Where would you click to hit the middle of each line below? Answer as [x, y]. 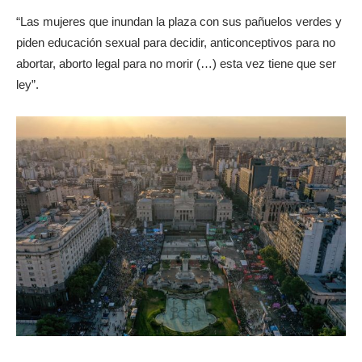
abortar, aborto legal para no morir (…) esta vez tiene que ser [176, 63]
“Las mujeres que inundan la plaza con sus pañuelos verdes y [179, 21]
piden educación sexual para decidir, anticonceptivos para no [176, 42]
